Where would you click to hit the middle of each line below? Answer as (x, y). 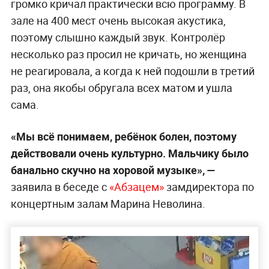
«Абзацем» (136, 187)
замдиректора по (209, 187)
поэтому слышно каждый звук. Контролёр (118, 38)
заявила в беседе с (60, 187)
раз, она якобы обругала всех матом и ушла (121, 88)
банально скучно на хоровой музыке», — (113, 170)
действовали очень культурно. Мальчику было (129, 153)
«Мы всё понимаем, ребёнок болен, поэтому (123, 137)
